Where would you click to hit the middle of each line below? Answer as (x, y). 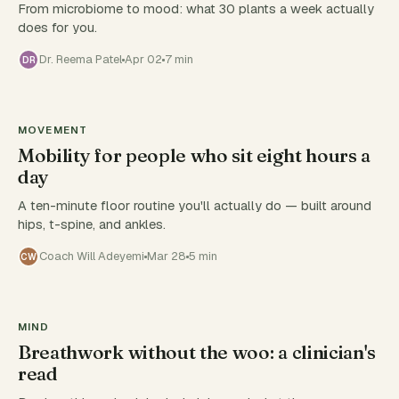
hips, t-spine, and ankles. (92, 224)
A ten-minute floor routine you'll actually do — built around (195, 205)
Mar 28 (167, 256)
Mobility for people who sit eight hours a (195, 155)
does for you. (57, 27)
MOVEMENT (53, 130)
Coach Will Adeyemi (92, 256)
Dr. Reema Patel (81, 59)
